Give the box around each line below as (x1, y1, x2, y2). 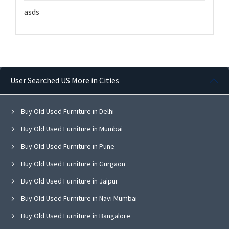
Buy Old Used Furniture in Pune (19, 141, 114, 151)
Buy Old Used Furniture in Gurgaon (19, 158, 125, 168)
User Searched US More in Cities (10, 75, 119, 86)
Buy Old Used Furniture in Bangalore (19, 211, 130, 220)
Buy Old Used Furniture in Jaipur (19, 176, 118, 186)
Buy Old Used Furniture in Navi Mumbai (19, 193, 137, 203)
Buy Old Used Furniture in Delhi (19, 106, 114, 116)
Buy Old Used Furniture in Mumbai (19, 124, 123, 133)
